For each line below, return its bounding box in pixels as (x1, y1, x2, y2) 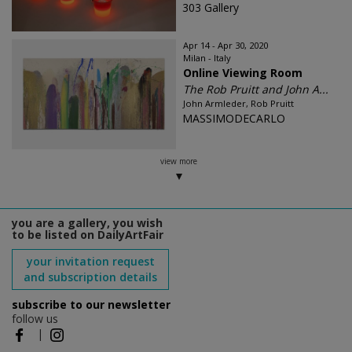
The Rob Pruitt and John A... (183, 82, 328, 97)
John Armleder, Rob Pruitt (183, 97, 294, 110)
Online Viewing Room (183, 65, 302, 81)
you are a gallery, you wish (12, 215, 163, 231)
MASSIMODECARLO (182, 111, 285, 126)
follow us (12, 311, 58, 327)
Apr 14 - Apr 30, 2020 (183, 39, 268, 52)
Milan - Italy (183, 52, 231, 64)
